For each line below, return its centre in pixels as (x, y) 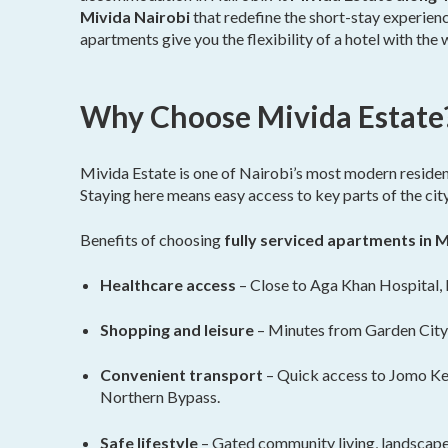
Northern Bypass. (160, 397)
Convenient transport (181, 375)
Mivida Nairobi (135, 16)
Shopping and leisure (177, 330)
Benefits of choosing (152, 239)
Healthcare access (168, 284)
